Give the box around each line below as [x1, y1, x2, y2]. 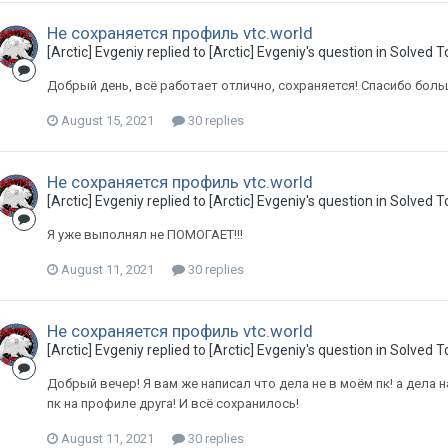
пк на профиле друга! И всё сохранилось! [46, 396, 299, 411]
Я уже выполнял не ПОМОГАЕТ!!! [46, 227, 243, 242]
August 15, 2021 [60, 113, 154, 128]
